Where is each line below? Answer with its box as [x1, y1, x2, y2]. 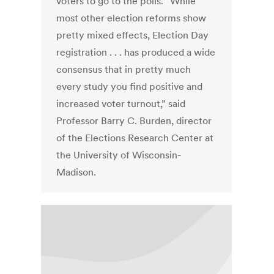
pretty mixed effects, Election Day [56, 29, 209, 42]
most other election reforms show [56, 12, 207, 24]
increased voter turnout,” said [56, 97, 186, 110]
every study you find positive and [56, 80, 203, 93]
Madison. [56, 166, 97, 179]
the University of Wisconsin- [56, 149, 182, 161]
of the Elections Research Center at [56, 131, 214, 144]
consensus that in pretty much [56, 63, 191, 76]
